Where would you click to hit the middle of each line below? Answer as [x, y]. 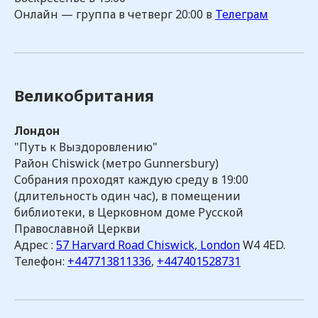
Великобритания [84, 95]
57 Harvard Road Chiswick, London [148, 245]
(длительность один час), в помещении [127, 196]
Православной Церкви [77, 229]
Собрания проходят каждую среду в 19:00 [131, 180]
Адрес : [35, 245]
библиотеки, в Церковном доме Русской [129, 212]
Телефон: [41, 261]
